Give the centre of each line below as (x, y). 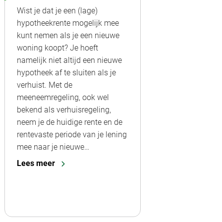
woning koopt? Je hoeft (57, 48)
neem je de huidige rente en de (70, 122)
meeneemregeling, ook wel (63, 98)
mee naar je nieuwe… (53, 147)
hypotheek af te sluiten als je (66, 73)
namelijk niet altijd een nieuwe (69, 60)
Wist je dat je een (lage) (57, 11)
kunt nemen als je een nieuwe (68, 36)
